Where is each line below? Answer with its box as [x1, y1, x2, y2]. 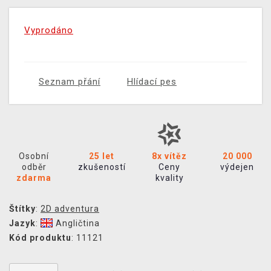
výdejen [220, 162, 254, 172]
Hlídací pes [127, 76, 177, 88]
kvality [155, 173, 184, 183]
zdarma [16, 173, 51, 183]
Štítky [9, 204, 36, 214]
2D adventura [41, 204, 99, 214]
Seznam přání [39, 76, 100, 88]
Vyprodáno [24, 25, 73, 36]
